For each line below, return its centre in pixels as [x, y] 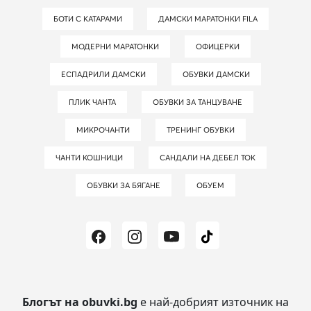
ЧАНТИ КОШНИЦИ [92, 157]
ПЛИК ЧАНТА [95, 102]
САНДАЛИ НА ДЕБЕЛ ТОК [210, 157]
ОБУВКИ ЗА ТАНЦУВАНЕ [200, 102]
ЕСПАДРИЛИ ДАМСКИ [106, 74]
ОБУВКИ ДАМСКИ [219, 74]
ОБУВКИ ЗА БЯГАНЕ [126, 185]
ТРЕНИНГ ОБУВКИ [202, 129]
